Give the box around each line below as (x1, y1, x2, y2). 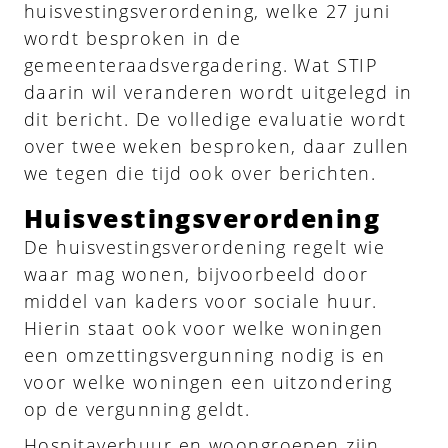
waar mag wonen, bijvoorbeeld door (24, 261, 369, 286)
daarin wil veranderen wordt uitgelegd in (24, 79, 413, 104)
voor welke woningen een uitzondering (24, 369, 393, 394)
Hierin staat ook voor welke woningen (24, 315, 384, 340)
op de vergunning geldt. (24, 396, 251, 421)
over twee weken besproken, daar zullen (24, 133, 410, 158)
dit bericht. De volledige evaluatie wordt (24, 106, 407, 131)
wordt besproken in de (24, 25, 242, 50)
